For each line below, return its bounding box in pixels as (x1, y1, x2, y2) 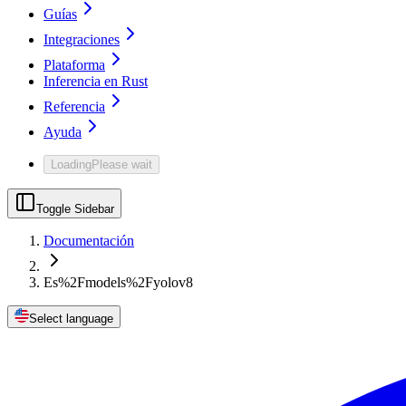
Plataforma (43, 57, 105, 73)
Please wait (92, 158, 152, 172)
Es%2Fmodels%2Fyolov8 (43, 275, 193, 291)
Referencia (43, 99, 105, 115)
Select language (29, 312, 113, 326)
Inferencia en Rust (43, 73, 148, 90)
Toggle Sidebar (36, 202, 114, 217)
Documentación (43, 233, 134, 249)
